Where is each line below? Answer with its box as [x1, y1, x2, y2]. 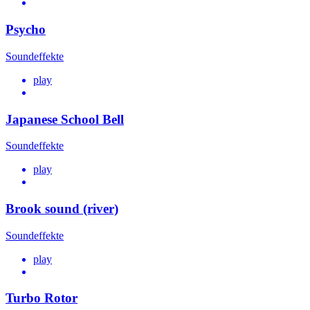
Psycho [6, 22, 46, 37]
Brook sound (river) [6, 201, 118, 216]
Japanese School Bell [6, 111, 124, 127]
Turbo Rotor [6, 291, 77, 306]
